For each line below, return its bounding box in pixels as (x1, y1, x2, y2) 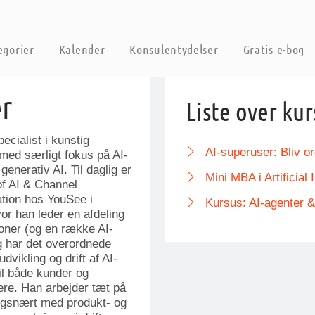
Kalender (58, 41, 105, 57)
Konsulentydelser (129, 41, 219, 57)
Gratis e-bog (243, 41, 305, 57)
